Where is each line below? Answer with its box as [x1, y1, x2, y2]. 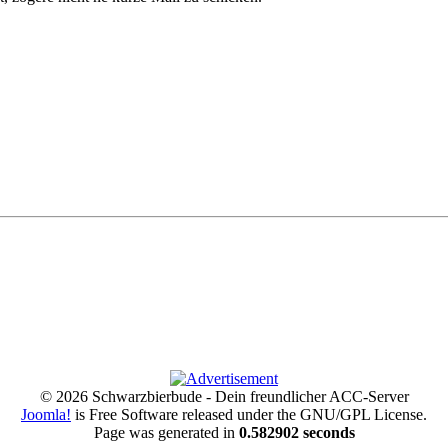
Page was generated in [93, 423, 239, 441]
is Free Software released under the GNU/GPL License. [71, 405, 427, 423]
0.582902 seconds [238, 423, 355, 441]
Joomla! [21, 405, 71, 423]
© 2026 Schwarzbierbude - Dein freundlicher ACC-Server [39, 387, 409, 405]
